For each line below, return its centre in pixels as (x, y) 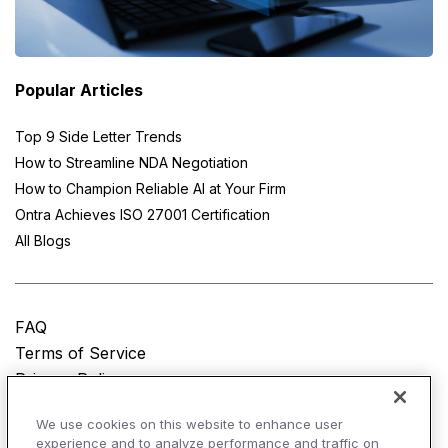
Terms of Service (80, 353)
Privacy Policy (69, 379)
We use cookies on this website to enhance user (190, 424)
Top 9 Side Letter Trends (98, 137)
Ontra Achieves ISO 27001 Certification (142, 215)
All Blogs (43, 241)
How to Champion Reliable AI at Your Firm (150, 189)
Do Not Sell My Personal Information (157, 405)
